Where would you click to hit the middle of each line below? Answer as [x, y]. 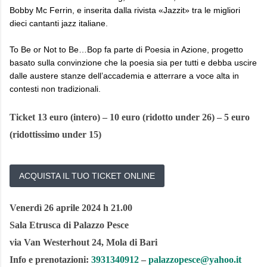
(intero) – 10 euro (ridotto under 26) [142, 117]
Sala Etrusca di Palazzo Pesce [69, 225]
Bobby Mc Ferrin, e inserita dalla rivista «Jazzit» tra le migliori [125, 10]
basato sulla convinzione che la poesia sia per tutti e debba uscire [133, 63]
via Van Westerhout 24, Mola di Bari [83, 243]
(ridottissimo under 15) [55, 135]
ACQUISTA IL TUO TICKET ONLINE [87, 176]
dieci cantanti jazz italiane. [59, 24]
